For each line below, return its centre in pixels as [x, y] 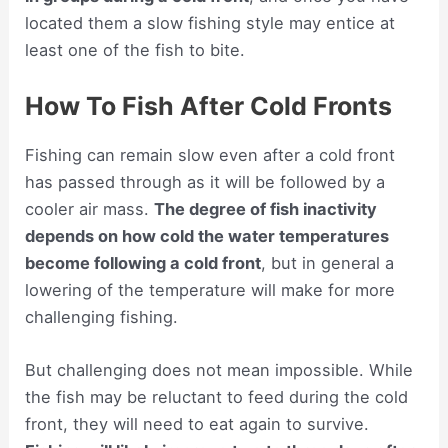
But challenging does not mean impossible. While [219, 370]
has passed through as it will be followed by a [205, 181]
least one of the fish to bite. [135, 49]
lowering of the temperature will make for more [210, 289]
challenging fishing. [102, 316]
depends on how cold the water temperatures [207, 235]
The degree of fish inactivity [266, 208]
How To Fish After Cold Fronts [209, 105]
